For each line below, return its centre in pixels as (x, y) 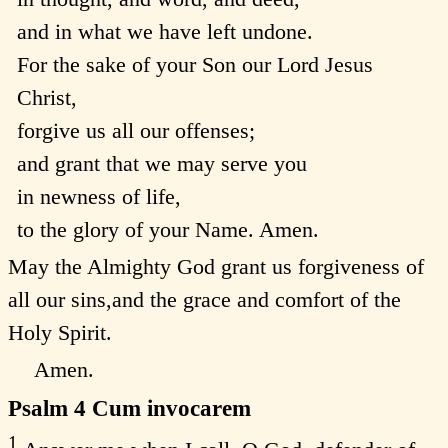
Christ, (46, 97)
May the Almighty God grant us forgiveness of (216, 267)
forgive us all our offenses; (135, 130)
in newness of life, (98, 196)
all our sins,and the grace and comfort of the (204, 300)
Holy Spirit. (60, 333)
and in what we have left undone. (164, 31)
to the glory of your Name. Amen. (167, 229)
